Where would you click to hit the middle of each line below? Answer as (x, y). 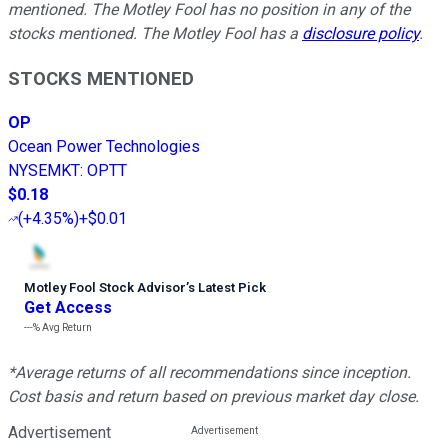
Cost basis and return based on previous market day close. (213, 397)
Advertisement (59, 433)
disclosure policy (360, 33)
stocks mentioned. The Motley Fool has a (155, 33)
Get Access (68, 308)
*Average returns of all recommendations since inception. (209, 373)
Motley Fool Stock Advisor (105, 288)
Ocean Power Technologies (104, 147)
